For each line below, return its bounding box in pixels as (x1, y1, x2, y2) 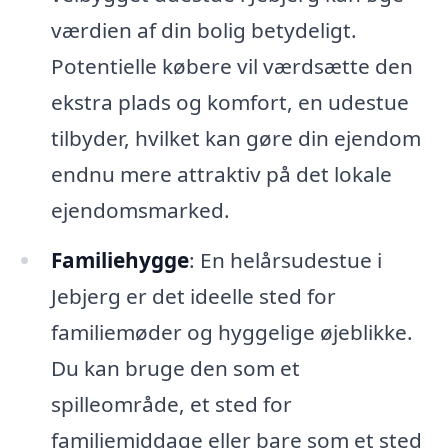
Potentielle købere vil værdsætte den (50, 51, 413, 80)
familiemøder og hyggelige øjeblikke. (50, 317, 413, 346)
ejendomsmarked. (50, 195, 230, 224)
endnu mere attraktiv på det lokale (50, 159, 392, 188)
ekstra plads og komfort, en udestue (50, 87, 409, 116)
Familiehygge (50, 245, 189, 274)
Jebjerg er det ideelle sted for (50, 281, 336, 310)
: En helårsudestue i (188, 245, 382, 274)
